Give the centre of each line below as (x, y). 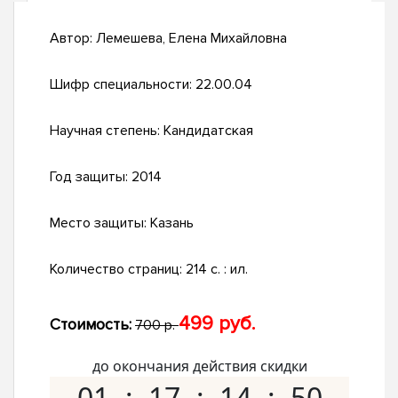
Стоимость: (91, 325)
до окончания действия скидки (199, 366)
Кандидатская (208, 131)
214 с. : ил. (217, 270)
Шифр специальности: (123, 85)
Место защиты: (100, 223)
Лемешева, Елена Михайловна (191, 39)
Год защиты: (91, 177)
